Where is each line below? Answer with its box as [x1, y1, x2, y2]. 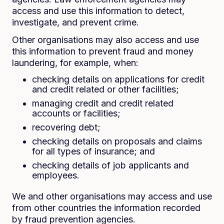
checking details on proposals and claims [32, 136, 202, 146]
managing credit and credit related [32, 98, 173, 108]
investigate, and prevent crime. [12, 17, 139, 27]
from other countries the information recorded [12, 202, 200, 213]
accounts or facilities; [32, 108, 120, 118]
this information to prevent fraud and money [12, 46, 193, 56]
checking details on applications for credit [32, 74, 204, 84]
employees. [32, 170, 79, 180]
